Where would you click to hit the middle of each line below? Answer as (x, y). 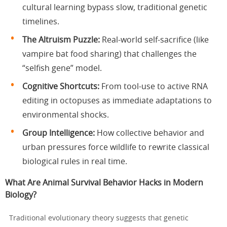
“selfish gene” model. (62, 68)
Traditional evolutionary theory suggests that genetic (99, 218)
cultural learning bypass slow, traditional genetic (115, 7)
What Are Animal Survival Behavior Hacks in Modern (104, 183)
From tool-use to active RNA (154, 86)
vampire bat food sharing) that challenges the (109, 54)
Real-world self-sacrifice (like (154, 40)
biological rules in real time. (75, 161)
